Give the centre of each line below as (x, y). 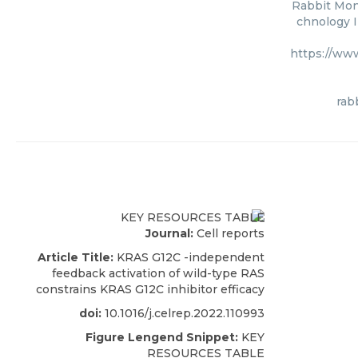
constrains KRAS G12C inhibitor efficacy (150, 289)
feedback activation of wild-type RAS (158, 273)
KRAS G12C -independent (189, 257)
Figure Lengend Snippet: (162, 337)
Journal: (169, 233)
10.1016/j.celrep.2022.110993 (183, 313)
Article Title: (76, 257)
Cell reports (229, 233)
